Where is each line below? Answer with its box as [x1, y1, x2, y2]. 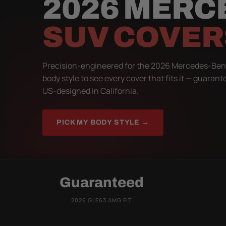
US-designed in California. [42, 85, 139, 96]
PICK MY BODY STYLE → [56, 118, 149, 126]
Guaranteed [60, 174, 144, 190]
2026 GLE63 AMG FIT [71, 196, 133, 204]
